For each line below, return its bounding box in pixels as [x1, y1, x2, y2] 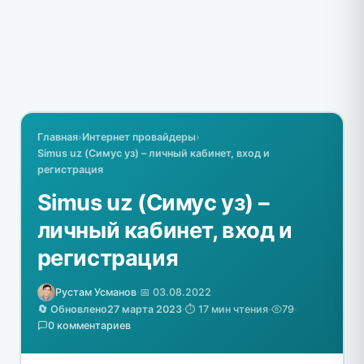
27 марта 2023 [106, 302, 182, 315]
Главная [37, 130, 78, 143]
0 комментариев [47, 318, 131, 331]
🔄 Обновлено [37, 302, 107, 315]
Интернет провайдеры [81, 130, 196, 143]
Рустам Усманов [54, 285, 136, 298]
